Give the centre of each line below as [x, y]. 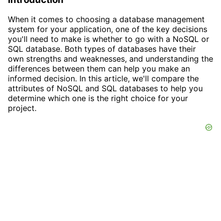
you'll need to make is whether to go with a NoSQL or [109, 39]
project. [22, 108]
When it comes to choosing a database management [106, 19]
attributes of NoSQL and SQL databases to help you [105, 89]
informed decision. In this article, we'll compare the [103, 79]
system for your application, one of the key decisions [108, 29]
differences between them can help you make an [99, 69]
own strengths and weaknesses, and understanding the [110, 59]
